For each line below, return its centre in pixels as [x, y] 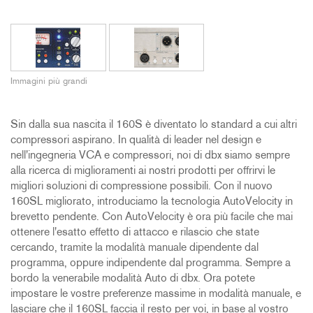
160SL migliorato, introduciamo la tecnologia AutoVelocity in [152, 202]
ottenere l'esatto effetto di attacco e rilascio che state [135, 233]
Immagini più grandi [49, 82]
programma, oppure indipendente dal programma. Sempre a [151, 264]
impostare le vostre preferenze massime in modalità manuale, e [156, 294]
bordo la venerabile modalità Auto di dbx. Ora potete [133, 279]
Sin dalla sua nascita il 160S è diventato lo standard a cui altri [154, 125]
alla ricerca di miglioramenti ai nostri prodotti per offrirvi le [143, 172]
